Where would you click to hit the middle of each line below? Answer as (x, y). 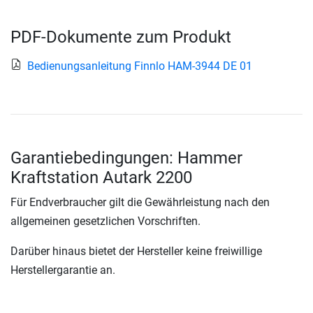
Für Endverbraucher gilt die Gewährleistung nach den (140, 203)
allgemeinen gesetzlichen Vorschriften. (105, 221)
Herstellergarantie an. (63, 270)
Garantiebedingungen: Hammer (126, 158)
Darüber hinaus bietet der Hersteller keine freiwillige (136, 252)
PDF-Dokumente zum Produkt (121, 37)
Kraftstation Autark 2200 (101, 178)
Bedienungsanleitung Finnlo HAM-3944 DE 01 (140, 66)
